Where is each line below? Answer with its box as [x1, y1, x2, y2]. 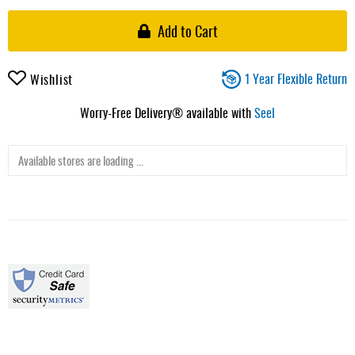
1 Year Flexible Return [245, 69, 347, 88]
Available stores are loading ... [18, 151, 143, 169]
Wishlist [29, 70, 74, 89]
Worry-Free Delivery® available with [80, 103, 254, 122]
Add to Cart [157, 21, 218, 41]
